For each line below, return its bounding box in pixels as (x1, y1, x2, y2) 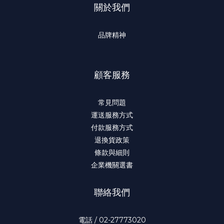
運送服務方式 (91, 110, 133, 119)
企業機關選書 (91, 160, 133, 169)
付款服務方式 (91, 122, 133, 132)
